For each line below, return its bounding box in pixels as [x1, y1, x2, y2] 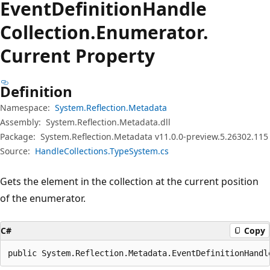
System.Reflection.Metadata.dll [46, 116, 171, 128]
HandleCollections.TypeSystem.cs [35, 145, 169, 157]
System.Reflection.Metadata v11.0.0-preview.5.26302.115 [40, 130, 268, 142]
